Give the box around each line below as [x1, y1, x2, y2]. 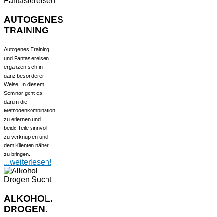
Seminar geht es [4, 90, 42, 96]
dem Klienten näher [4, 142, 49, 149]
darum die [4, 99, 27, 105]
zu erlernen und [4, 116, 41, 123]
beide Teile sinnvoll [4, 125, 47, 131]
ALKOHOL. [4, 193, 53, 203]
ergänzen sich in [4, 64, 43, 70]
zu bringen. [4, 151, 30, 157]
